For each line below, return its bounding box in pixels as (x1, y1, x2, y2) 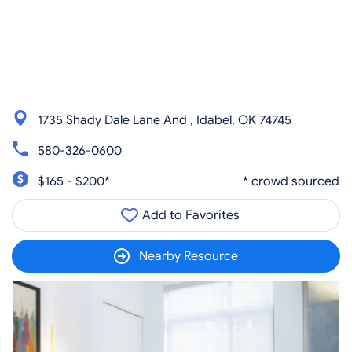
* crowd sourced (243, 173, 339, 189)
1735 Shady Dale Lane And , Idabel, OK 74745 (38, 112, 291, 128)
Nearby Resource (139, 248, 238, 264)
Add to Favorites (139, 207, 240, 223)
